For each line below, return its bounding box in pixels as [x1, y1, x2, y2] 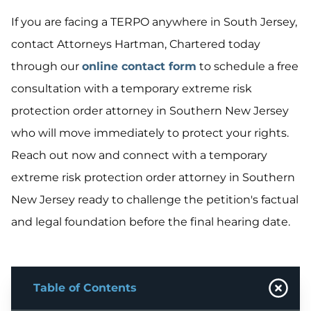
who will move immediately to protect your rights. [11, 126, 289, 140]
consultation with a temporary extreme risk [11, 82, 252, 95]
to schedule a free [196, 60, 299, 73]
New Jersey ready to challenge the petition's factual [11, 193, 299, 206]
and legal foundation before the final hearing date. [11, 215, 290, 228]
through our [11, 60, 82, 73]
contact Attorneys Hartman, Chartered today [11, 37, 260, 51]
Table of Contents [33, 281, 137, 294]
